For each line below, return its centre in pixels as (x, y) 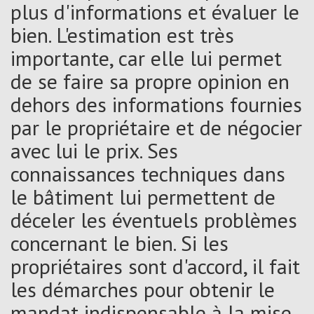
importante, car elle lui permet (146, 57)
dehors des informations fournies (156, 104)
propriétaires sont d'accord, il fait (155, 266)
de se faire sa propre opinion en (150, 81)
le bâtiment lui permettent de (143, 196)
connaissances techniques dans (148, 173)
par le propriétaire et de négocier (156, 127)
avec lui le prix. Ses (94, 150)
